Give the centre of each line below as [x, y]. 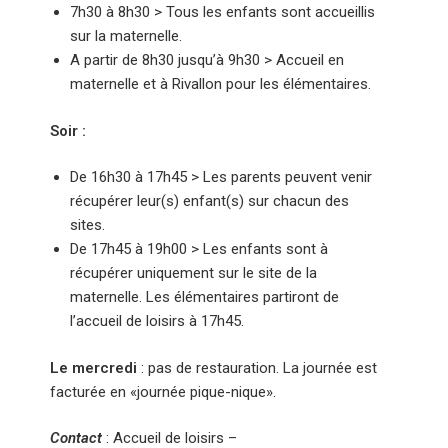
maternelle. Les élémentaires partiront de [204, 297]
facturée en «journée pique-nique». [163, 391]
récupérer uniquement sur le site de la [193, 273]
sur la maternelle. [126, 36]
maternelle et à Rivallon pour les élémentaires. [220, 84]
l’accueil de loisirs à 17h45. [157, 321]
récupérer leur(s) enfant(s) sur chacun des [209, 201]
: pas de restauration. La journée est [257, 367]
